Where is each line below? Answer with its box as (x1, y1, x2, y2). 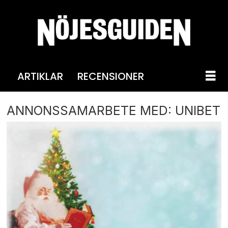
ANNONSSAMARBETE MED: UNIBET (7, 102, 221, 118)
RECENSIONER (77, 69, 144, 83)
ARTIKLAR (17, 69, 63, 83)
